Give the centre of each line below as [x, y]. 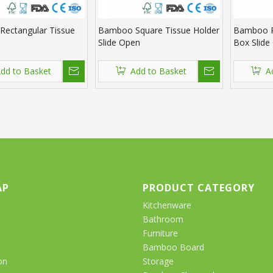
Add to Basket [158, 71]
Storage [158, 261]
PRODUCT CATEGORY [199, 188]
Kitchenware [167, 205]
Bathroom [163, 219]
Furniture [160, 233]
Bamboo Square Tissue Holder [159, 30]
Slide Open [119, 43]
